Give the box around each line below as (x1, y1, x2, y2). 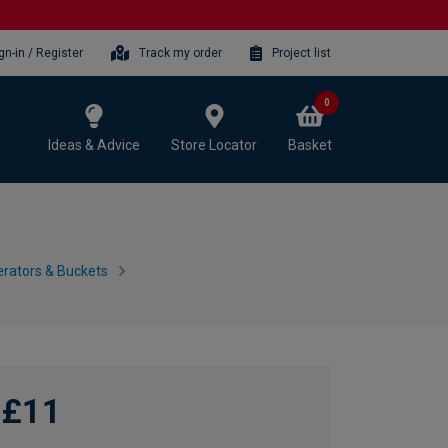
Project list (272, 45, 331, 60)
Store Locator (171, 136, 257, 153)
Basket (288, 136, 332, 153)
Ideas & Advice (48, 136, 140, 153)
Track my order (139, 45, 223, 60)
